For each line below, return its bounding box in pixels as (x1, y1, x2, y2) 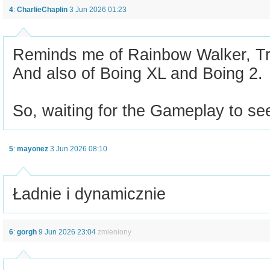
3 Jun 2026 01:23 (69, 5, 127, 14)
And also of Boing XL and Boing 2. (13, 64, 263, 83)
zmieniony (98, 228, 131, 236)
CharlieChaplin (17, 5, 67, 14)
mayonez (17, 145, 48, 153)
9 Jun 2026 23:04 (39, 228, 98, 236)
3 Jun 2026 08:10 (50, 145, 107, 153)
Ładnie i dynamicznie (13, 185, 166, 203)
